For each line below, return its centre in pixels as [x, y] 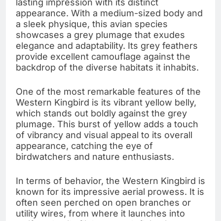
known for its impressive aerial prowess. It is [110, 191]
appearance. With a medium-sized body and [109, 13]
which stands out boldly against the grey [101, 113]
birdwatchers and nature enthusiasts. [95, 156]
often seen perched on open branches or [103, 202]
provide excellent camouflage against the [103, 56]
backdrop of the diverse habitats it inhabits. [107, 67]
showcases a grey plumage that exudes [100, 35]
